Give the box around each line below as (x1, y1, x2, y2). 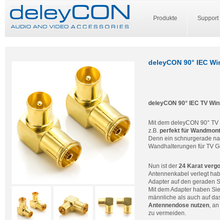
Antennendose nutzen (148, 202, 209, 209)
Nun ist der (148, 163, 179, 169)
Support (197, 15, 219, 22)
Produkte (153, 15, 177, 22)
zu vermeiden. (148, 210, 186, 217)
